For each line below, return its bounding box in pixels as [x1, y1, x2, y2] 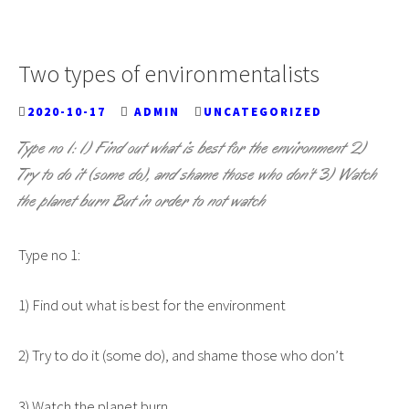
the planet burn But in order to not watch [18, 191, 267, 212]
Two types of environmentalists [18, 58, 320, 89]
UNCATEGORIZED [204, 104, 322, 120]
